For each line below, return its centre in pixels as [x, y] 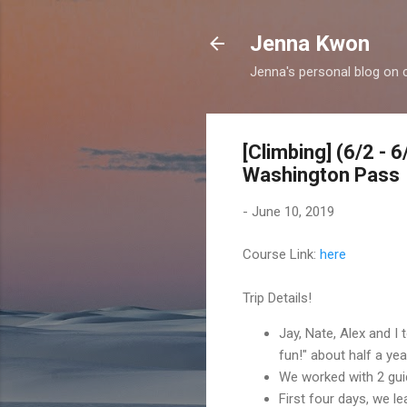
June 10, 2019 [293, 212]
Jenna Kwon [310, 44]
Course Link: [281, 254]
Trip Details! [277, 298]
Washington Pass [321, 175]
